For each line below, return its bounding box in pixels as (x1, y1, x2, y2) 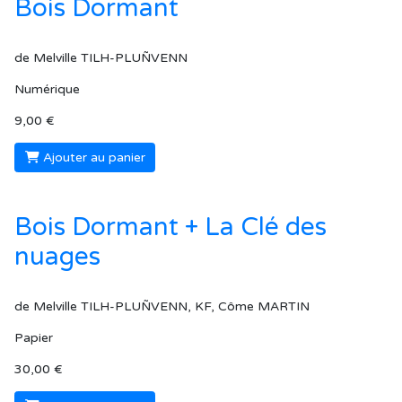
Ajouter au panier (42, 149, 145, 165)
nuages (14, 241, 100, 273)
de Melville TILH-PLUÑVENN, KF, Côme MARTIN (14, 299, 310, 315)
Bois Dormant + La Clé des (14, 212, 327, 243)
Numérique (14, 81, 80, 97)
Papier (14, 330, 53, 346)
